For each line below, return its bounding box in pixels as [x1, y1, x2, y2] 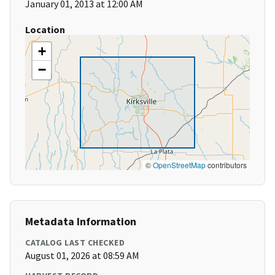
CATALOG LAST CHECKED [25, 237, 125, 249]
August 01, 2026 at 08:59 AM [25, 249, 139, 262]
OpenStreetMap [153, 160, 206, 171]
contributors [206, 160, 247, 171]
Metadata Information [25, 214, 136, 229]
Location [25, 23, 65, 36]
